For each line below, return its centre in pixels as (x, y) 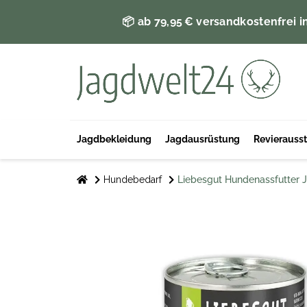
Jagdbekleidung (114, 139)
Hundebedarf (133, 179)
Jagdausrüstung (202, 139)
